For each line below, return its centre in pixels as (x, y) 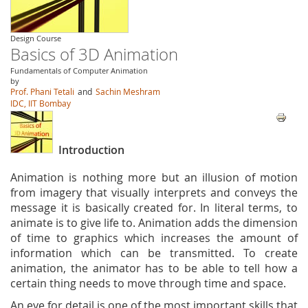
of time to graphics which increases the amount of (154, 238)
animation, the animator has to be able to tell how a (154, 268)
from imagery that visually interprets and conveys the (154, 192)
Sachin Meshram (128, 91)
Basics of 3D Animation (94, 54)
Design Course (36, 38)
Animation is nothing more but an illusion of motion (154, 177)
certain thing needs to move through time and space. (148, 283)
